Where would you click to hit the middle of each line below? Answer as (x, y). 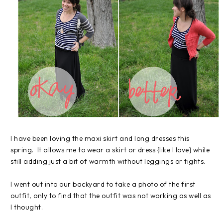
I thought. (27, 207)
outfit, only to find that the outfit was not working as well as (111, 195)
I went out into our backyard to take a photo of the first (103, 184)
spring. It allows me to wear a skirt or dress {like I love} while (110, 150)
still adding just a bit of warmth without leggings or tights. (108, 161)
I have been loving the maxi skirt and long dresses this (100, 138)
